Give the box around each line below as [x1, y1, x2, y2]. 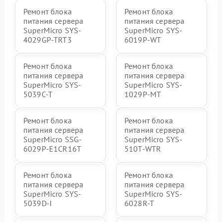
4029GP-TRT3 [23, 34, 72, 45]
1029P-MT [124, 89, 162, 99]
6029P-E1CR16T [23, 143, 81, 154]
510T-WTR [124, 143, 162, 154]
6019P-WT [124, 34, 162, 45]
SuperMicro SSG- [23, 134, 82, 144]
